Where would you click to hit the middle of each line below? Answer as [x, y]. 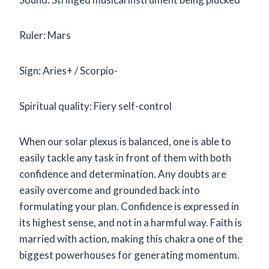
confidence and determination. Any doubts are [123, 174]
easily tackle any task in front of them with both [125, 157]
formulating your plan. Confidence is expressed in [129, 206]
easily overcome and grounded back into [110, 190]
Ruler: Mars [45, 35]
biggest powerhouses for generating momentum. [129, 255]
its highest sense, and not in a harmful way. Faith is [131, 222]
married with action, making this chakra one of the [131, 238]
